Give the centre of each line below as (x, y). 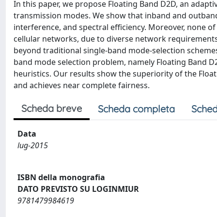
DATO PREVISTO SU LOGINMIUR (78, 189)
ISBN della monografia (61, 177)
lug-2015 (33, 145)
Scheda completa (136, 109)
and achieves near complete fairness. (82, 85)
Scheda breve (52, 108)
